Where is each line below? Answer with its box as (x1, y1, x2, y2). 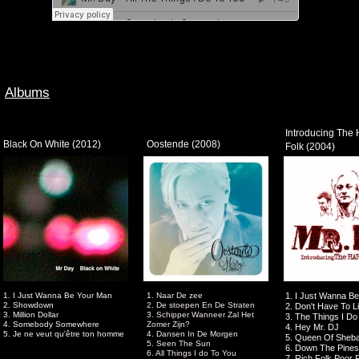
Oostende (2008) (147, 139, 220, 150)
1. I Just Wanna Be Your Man (3, 291, 112, 300)
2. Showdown (3, 301, 54, 309)
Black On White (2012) (3, 139, 101, 150)
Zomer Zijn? (147, 320, 190, 329)
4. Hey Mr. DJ (285, 322, 339, 332)
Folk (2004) (285, 141, 335, 152)
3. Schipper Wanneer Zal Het (147, 310, 259, 319)
